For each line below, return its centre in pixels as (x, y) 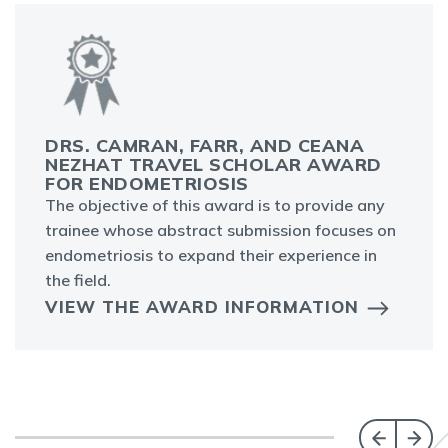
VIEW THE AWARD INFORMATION (202, 307)
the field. (78, 280)
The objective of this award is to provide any (215, 205)
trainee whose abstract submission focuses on (220, 230)
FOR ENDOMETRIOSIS (147, 184)
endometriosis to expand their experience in (211, 255)
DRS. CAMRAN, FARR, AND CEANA (204, 146)
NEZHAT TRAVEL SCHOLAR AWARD (213, 165)
